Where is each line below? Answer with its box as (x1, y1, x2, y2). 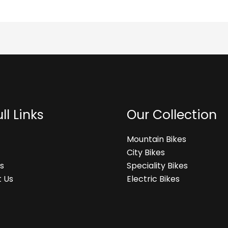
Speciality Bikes (127, 160, 188, 172)
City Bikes (127, 147, 165, 159)
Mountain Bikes (127, 133, 186, 146)
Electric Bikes (127, 173, 180, 185)
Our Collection (127, 105, 217, 124)
